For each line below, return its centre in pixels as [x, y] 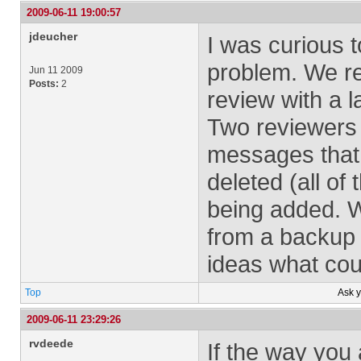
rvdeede [51, 343]
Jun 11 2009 [56, 70]
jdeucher [53, 36]
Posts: [44, 84]
